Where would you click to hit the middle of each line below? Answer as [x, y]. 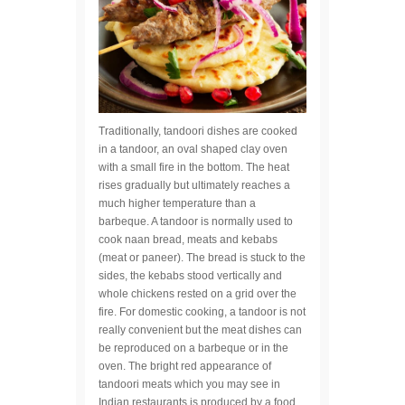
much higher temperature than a [177, 203]
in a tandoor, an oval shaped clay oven [193, 149]
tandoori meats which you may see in [189, 384]
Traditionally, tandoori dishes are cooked [198, 131]
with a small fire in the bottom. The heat [194, 167]
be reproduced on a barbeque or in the [193, 348]
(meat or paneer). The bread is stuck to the [202, 257]
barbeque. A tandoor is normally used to [196, 221]
